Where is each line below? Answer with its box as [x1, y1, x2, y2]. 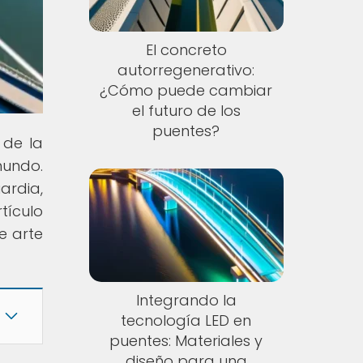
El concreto [145, 40, 227, 61]
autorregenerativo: [117, 60, 255, 81]
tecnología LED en [121, 310, 252, 331]
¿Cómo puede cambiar [100, 80, 273, 101]
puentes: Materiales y [109, 330, 263, 351]
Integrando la [135, 289, 237, 310]
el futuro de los [131, 100, 241, 122]
